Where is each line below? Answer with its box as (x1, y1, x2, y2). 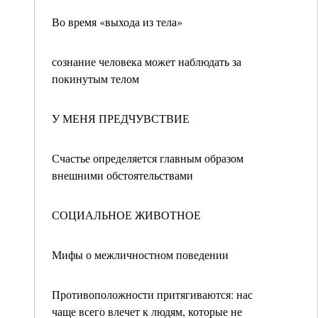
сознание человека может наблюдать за (52, 54, 241, 69)
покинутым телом (52, 71, 139, 86)
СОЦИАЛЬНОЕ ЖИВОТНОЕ (52, 207, 201, 222)
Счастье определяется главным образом (52, 150, 243, 165)
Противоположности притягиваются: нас (52, 287, 253, 302)
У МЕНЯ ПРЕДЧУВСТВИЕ (52, 111, 190, 126)
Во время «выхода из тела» (52, 14, 182, 29)
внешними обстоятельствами (52, 168, 193, 182)
